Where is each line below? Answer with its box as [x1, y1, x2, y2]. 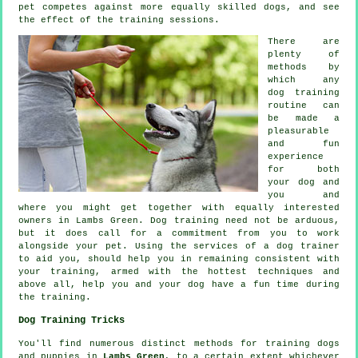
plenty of [268, 49, 340, 59]
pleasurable [268, 125, 329, 136]
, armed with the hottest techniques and [95, 266, 340, 276]
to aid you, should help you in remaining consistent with [18, 253, 340, 264]
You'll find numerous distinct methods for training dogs [18, 338, 340, 348]
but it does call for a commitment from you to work [18, 228, 340, 238]
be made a [268, 113, 340, 123]
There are [268, 36, 340, 46]
